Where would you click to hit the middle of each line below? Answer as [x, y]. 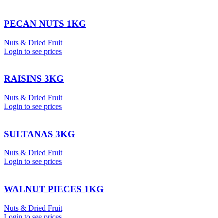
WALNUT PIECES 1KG [54, 189]
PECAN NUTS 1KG [45, 23]
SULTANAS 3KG [39, 134]
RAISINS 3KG [34, 79]
